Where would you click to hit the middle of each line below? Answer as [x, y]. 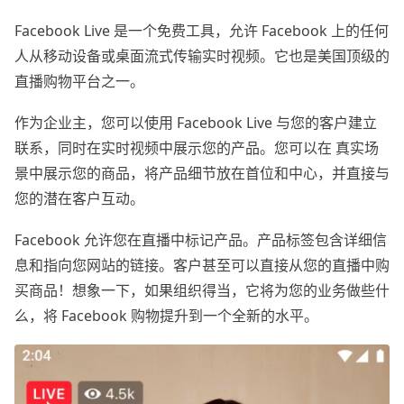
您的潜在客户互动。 [79, 198]
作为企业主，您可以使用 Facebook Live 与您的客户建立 [196, 122]
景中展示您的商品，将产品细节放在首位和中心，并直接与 [202, 173]
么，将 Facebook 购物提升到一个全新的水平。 [166, 316]
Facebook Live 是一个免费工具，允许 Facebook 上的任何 [202, 30]
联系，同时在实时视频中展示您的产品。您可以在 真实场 [197, 147]
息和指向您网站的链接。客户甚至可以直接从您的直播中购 [202, 266]
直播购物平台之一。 [79, 81]
